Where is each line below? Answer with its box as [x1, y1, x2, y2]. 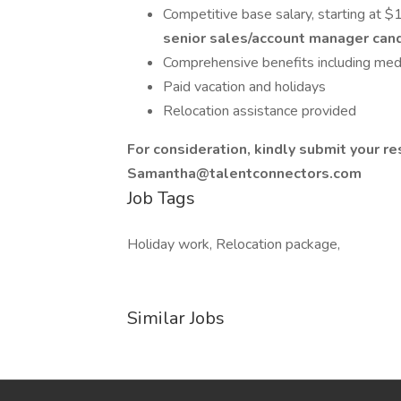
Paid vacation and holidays [163, 77, 326, 97]
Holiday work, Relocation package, [127, 235, 340, 254]
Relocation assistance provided [163, 101, 356, 121]
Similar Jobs [127, 306, 225, 330]
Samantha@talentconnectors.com [127, 164, 362, 183]
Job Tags [127, 186, 195, 210]
